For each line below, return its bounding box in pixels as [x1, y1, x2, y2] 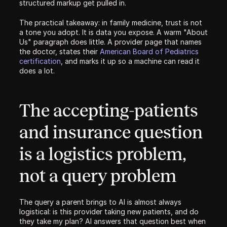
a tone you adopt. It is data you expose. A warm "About [19, 28, 208, 36]
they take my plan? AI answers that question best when [19, 217, 206, 225]
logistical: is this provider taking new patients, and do [19, 207, 199, 216]
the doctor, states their [19, 47, 100, 56]
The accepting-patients [19, 100, 198, 121]
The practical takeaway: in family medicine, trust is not [19, 18, 202, 27]
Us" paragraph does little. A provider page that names [19, 37, 202, 46]
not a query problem [19, 166, 176, 186]
